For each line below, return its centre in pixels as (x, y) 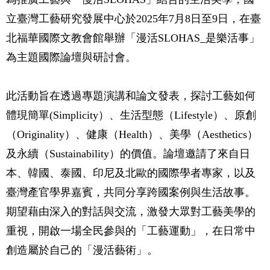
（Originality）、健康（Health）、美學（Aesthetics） (132, 134)
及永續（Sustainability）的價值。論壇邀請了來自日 (128, 154)
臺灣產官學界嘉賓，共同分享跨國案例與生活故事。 (131, 192)
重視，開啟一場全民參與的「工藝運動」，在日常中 (131, 231)
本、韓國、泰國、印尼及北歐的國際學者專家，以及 (131, 173)
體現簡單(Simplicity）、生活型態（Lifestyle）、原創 (131, 115)
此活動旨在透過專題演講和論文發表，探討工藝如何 (131, 96)
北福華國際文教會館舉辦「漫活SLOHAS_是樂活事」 (133, 38)
